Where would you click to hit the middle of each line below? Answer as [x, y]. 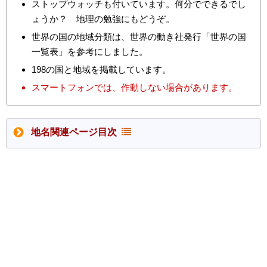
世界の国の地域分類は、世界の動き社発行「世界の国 [139, 37]
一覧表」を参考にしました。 [90, 52]
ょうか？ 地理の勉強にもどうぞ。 [103, 19]
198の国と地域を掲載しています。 [101, 70]
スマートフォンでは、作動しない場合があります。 [134, 88]
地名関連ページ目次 [77, 132]
